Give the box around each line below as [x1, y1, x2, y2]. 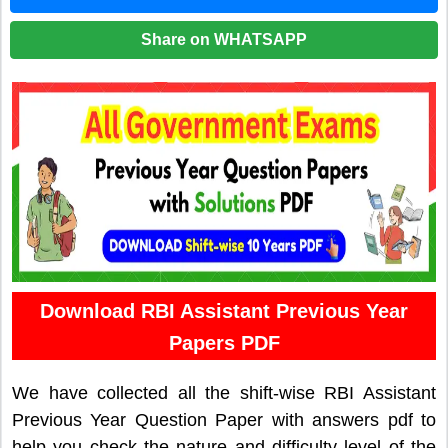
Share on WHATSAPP [141, 31, 307, 49]
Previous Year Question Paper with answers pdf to [12, 410, 436, 431]
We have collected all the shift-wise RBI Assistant [12, 383, 436, 404]
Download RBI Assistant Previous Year [40, 300, 408, 323]
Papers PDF [168, 332, 280, 355]
